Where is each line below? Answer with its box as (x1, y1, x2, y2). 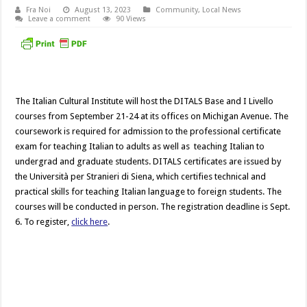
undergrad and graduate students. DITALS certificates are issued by (15, 156, 282, 167)
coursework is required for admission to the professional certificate (15, 125, 282, 136)
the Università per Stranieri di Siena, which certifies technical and (15, 171, 267, 182)
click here (71, 216, 108, 227)
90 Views (116, 14, 147, 24)
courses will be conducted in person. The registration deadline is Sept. (15, 201, 291, 212)
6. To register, (15, 216, 72, 227)
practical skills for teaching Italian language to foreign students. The (15, 186, 282, 197)
